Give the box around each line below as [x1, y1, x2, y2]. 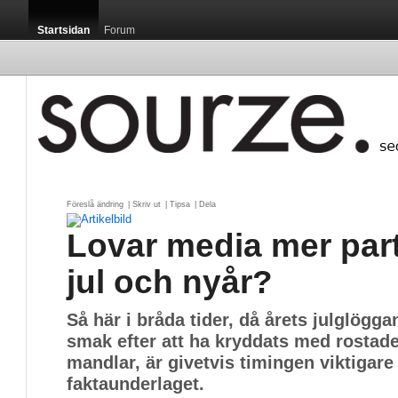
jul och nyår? [67, 263, 273, 300]
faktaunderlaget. [67, 374, 204, 394]
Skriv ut [132, 200, 161, 209]
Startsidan [37, 24, 90, 36]
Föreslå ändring [67, 200, 123, 209]
